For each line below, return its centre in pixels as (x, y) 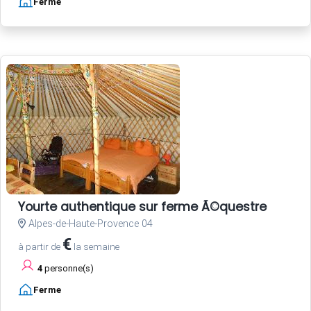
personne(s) (68, 269)
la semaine (95, 247)
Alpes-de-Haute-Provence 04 (89, 224)
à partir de (40, 247)
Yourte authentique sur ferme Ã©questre (142, 207)
